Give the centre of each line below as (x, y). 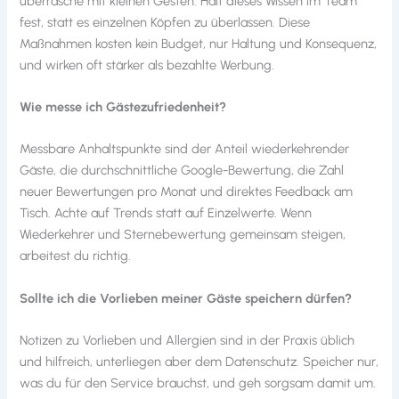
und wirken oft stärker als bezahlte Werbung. (147, 65)
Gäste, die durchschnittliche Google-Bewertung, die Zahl (182, 171)
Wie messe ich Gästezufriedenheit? (123, 106)
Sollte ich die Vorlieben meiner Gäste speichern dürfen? (186, 298)
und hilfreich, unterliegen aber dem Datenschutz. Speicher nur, (199, 362)
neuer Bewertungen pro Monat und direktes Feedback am (187, 192)
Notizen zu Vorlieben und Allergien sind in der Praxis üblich (187, 340)
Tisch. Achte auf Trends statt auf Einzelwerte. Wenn (166, 213)
